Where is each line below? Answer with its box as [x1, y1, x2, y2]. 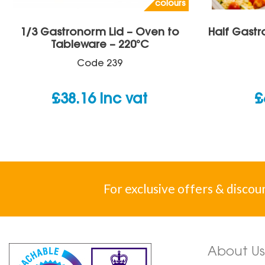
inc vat [99, 93, 147, 106]
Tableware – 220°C [50, 40, 148, 50]
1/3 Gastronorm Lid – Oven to [20, 28, 179, 38]
